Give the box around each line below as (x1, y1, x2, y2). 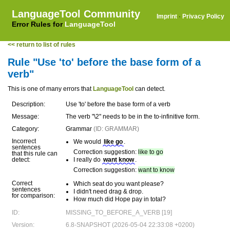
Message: (12, 113, 39, 120)
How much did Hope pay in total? (73, 196, 166, 203)
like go (104, 138, 123, 145)
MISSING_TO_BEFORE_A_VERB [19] (66, 209, 172, 216)
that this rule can (12, 150, 57, 157)
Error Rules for (12, 20, 65, 28)
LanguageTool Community (12, 8, 140, 20)
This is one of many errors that (8, 85, 93, 92)
